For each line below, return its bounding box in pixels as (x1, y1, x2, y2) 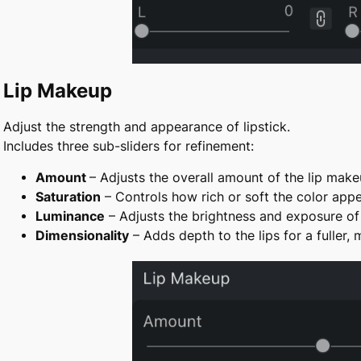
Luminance (35, 208, 105, 225)
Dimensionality (35, 227, 129, 244)
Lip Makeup (3, 79, 112, 103)
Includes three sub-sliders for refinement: (3, 137, 254, 154)
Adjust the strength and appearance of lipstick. (3, 118, 290, 135)
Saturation (35, 189, 101, 205)
